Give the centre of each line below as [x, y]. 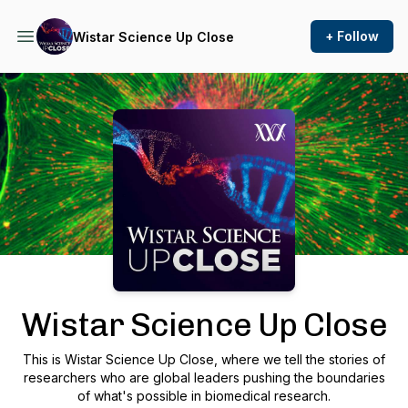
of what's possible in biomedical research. [204, 396]
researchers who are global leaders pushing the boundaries [204, 377]
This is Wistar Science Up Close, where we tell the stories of [204, 359]
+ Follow [352, 36]
